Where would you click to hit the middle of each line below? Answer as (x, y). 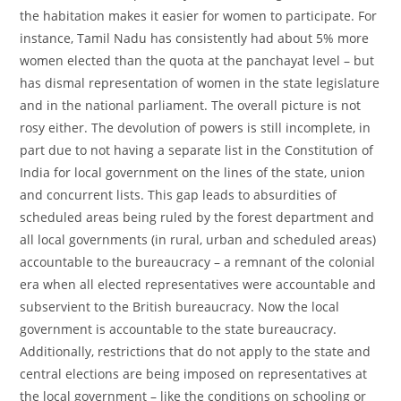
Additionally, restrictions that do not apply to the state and (196, 351)
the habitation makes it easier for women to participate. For (199, 15)
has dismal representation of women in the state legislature (200, 82)
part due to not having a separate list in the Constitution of (197, 149)
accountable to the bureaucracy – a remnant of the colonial (198, 261)
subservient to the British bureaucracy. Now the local (180, 306)
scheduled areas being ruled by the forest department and (197, 217)
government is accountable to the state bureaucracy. (179, 328)
